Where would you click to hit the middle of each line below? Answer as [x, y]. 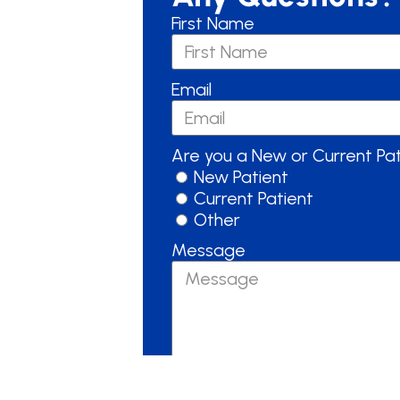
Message [209, 250]
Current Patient [254, 198]
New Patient [242, 176]
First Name [213, 23]
